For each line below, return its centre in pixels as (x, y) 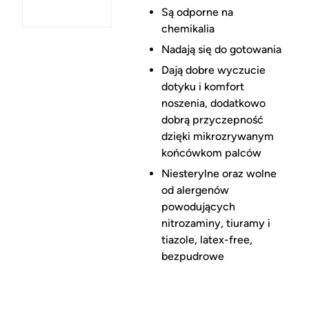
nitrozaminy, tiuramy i (216, 223)
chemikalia (188, 29)
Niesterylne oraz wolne (219, 174)
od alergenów (195, 190)
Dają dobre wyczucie (213, 70)
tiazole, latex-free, (207, 240)
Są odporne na (197, 12)
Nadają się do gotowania (221, 50)
